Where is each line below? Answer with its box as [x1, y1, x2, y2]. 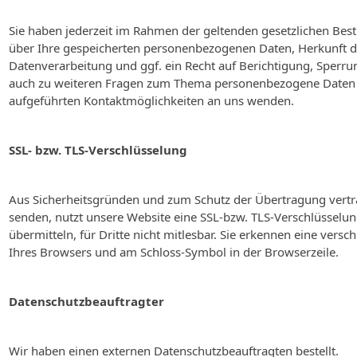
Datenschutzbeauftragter [9, 293, 164, 309]
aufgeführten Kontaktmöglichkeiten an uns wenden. [9, 92, 294, 108]
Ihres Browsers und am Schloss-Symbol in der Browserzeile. [9, 244, 339, 260]
